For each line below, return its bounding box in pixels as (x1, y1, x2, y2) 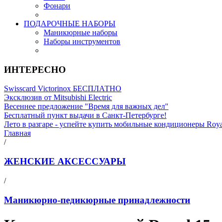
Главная (4, 129, 31, 138)
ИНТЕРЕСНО (4, 64, 66, 75)
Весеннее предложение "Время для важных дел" (4, 102, 168, 111)
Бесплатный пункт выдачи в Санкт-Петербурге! (4, 111, 166, 120)
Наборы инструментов (44, 37, 120, 46)
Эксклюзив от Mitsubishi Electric (4, 93, 112, 102)
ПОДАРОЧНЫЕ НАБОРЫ (24, 19, 115, 28)
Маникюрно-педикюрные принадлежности (4, 194, 190, 205)
